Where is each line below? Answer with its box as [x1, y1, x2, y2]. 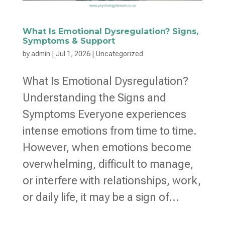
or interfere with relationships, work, [22, 174, 201, 187]
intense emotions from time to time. [22, 124, 197, 137]
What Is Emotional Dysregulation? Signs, [22, 26, 198, 36]
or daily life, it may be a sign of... [22, 190, 179, 203]
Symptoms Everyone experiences [22, 107, 186, 121]
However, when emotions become [22, 141, 191, 154]
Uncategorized [95, 49, 143, 58]
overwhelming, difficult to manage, [22, 157, 193, 170]
